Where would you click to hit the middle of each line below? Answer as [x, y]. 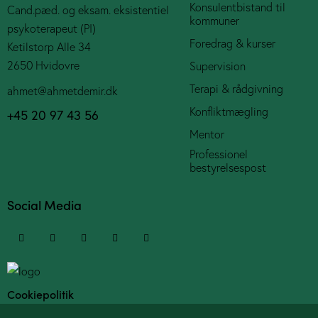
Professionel [218, 154]
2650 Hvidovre [43, 66]
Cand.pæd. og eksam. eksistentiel [88, 10]
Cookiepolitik [40, 294]
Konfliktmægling [229, 112]
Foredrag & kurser [232, 44]
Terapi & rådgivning [236, 89]
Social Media [44, 204]
